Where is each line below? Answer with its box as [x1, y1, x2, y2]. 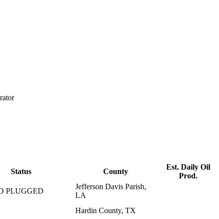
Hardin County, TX [75, 206, 136, 215]
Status [11, 167, 31, 176]
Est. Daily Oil [166, 163, 210, 172]
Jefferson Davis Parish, [75, 182, 146, 191]
